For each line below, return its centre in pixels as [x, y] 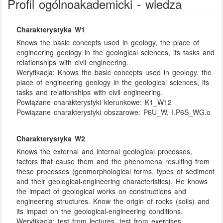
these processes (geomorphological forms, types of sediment [116, 171]
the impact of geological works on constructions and [102, 191]
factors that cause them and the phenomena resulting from [113, 162]
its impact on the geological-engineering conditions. [100, 211]
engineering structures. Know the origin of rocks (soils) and [113, 201]
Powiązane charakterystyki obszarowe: [80, 112]
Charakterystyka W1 [51, 30]
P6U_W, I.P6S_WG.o [177, 112]
